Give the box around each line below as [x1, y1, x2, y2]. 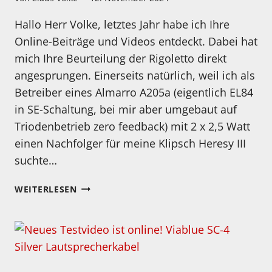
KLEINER [76, 208, 115, 220]
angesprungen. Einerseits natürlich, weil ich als [15, 67, 255, 83]
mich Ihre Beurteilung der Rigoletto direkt [15, 50, 226, 66]
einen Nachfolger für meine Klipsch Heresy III [15, 135, 246, 151]
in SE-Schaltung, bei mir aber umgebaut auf [15, 101, 237, 117]
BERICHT [76, 222, 115, 234]
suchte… [15, 152, 57, 168]
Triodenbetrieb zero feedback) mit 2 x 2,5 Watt [15, 118, 250, 134]
